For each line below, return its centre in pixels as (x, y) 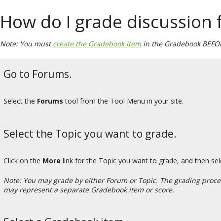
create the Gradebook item (97, 43)
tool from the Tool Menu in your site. (123, 101)
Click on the (23, 161)
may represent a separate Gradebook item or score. (89, 190)
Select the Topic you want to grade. (90, 133)
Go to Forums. (38, 74)
